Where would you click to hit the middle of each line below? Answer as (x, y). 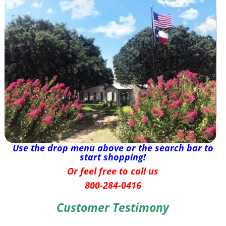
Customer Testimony (113, 207)
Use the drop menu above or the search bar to (113, 148)
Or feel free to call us (113, 171)
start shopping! (113, 157)
